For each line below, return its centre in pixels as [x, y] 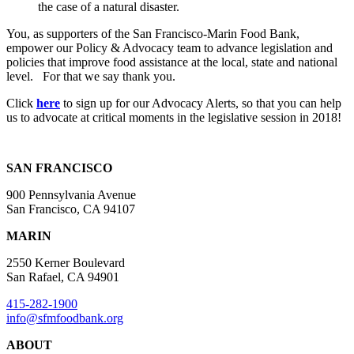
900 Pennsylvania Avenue [71, 194]
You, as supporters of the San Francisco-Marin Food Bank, [153, 33]
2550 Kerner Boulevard [66, 262]
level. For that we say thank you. [91, 76]
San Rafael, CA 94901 [63, 277]
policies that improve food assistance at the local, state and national [172, 62]
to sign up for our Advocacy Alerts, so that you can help [201, 103]
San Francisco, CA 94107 [71, 209]
